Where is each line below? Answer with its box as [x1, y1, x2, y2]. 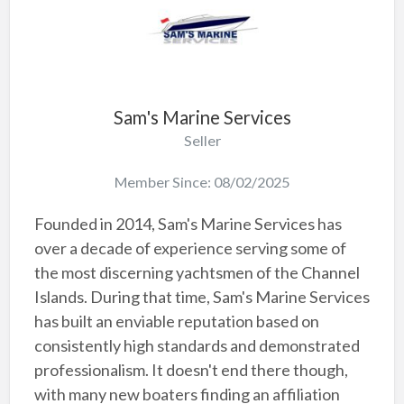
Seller [183, 132, 221, 150]
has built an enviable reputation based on [33, 310, 319, 331]
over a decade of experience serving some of [33, 237, 346, 258]
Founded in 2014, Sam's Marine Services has [33, 213, 342, 234]
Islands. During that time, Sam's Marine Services [33, 286, 370, 307]
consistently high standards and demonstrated [33, 335, 360, 355]
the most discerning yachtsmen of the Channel [33, 262, 360, 282]
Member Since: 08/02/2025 [115, 172, 289, 190]
